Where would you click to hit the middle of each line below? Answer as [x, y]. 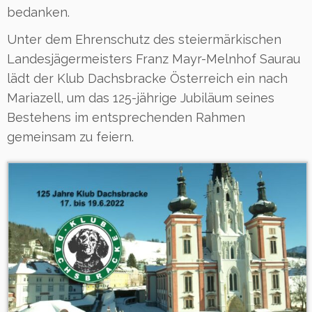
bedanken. [38, 12]
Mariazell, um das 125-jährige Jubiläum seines [141, 98]
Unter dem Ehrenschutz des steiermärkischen [144, 39]
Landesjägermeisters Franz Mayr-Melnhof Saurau [154, 59]
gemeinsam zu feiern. [70, 137]
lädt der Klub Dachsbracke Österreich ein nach [147, 78]
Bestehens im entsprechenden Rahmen [126, 117]
